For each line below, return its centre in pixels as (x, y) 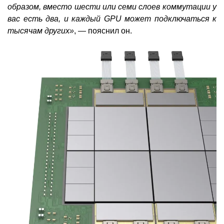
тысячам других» (41, 31)
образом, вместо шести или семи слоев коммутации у (112, 7)
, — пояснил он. (103, 31)
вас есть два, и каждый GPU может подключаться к (112, 19)
